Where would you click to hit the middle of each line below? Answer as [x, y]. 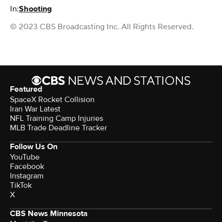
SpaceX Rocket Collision [52, 100]
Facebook [27, 167]
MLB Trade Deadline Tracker [58, 128]
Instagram [27, 176]
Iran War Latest [35, 109]
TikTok [21, 186]
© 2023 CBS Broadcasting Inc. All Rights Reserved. [102, 27]
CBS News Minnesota [49, 214]
